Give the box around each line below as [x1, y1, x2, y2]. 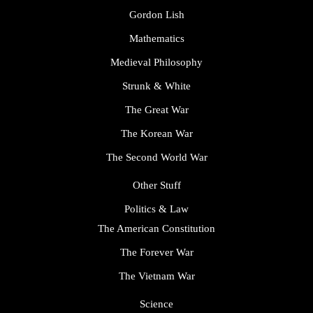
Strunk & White [122, 80, 191, 92]
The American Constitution [98, 223, 215, 235]
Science [140, 298, 173, 310]
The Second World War [105, 152, 208, 163]
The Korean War [120, 128, 193, 140]
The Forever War [119, 247, 194, 259]
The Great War [124, 104, 189, 116]
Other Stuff [132, 180, 181, 191]
